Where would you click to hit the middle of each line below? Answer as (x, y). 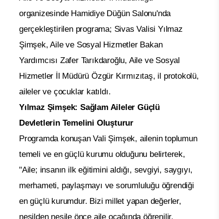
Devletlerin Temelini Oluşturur (77, 123)
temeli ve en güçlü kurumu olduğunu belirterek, (102, 154)
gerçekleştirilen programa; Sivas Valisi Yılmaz (101, 29)
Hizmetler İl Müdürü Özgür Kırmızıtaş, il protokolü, (109, 76)
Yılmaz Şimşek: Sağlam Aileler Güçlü (90, 107)
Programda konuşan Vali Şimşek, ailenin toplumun (108, 138)
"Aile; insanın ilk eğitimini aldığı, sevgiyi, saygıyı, (106, 170)
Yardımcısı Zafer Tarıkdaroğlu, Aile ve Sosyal (99, 60)
